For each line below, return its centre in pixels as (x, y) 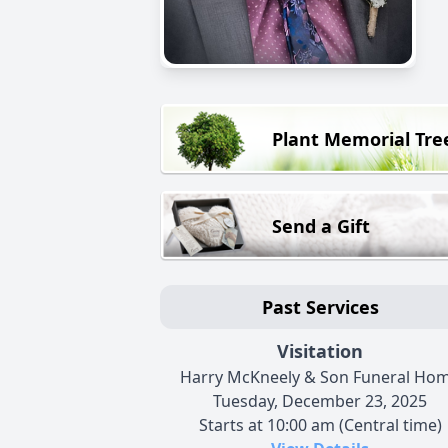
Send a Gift (321, 225)
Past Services (320, 307)
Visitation (320, 351)
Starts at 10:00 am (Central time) (320, 425)
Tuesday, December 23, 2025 (320, 401)
